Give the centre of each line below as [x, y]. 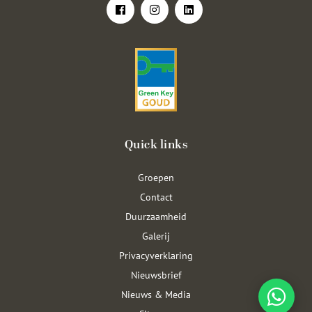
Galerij [156, 236]
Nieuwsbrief [156, 275]
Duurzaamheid [156, 216]
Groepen [156, 177]
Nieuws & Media [156, 294]
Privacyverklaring [156, 255]
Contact [156, 197]
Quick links [156, 145]
